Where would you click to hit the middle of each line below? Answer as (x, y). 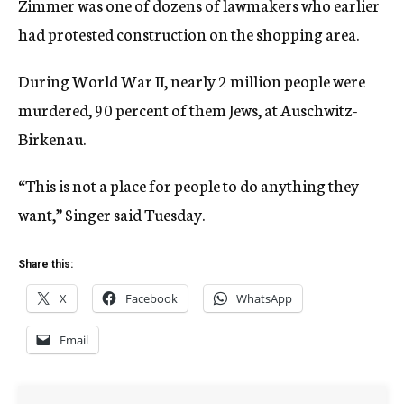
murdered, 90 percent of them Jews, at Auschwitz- (188, 109)
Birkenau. (52, 138)
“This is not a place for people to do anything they (188, 185)
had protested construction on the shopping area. (188, 33)
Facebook (151, 298)
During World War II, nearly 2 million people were (192, 80)
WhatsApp (264, 298)
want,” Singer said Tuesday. (111, 214)
